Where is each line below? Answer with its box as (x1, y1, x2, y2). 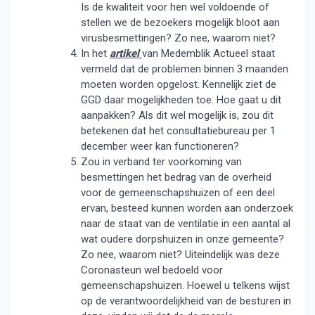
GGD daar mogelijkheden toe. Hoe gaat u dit (81, 94, 281, 106)
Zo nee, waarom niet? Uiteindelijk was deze (81, 248, 280, 261)
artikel (110, 47, 139, 60)
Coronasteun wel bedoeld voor (81, 264, 223, 276)
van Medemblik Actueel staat (142, 47, 275, 60)
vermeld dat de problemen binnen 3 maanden (81, 63, 288, 75)
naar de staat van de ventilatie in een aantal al (81, 217, 290, 230)
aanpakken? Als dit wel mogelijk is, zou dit (81, 109, 274, 122)
